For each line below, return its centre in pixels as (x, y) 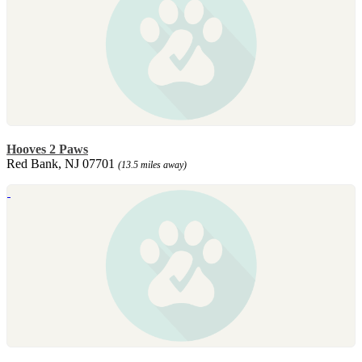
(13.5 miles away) (152, 164)
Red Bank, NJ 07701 (62, 163)
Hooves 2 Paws (47, 149)
